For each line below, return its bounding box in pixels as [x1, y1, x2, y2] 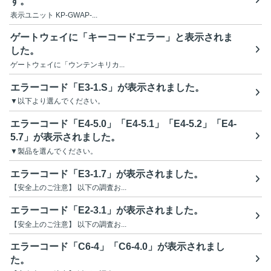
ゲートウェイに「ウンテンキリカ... [10, 60, 125, 70]
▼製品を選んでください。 [10, 146, 97, 155]
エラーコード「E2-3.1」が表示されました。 [10, 204, 203, 215]
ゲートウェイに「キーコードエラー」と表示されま [10, 32, 233, 43]
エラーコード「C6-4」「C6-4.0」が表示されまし [10, 241, 225, 252]
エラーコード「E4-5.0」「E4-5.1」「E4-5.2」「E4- [10, 119, 237, 129]
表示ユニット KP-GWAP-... [10, 10, 97, 19]
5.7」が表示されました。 [10, 132, 120, 143]
